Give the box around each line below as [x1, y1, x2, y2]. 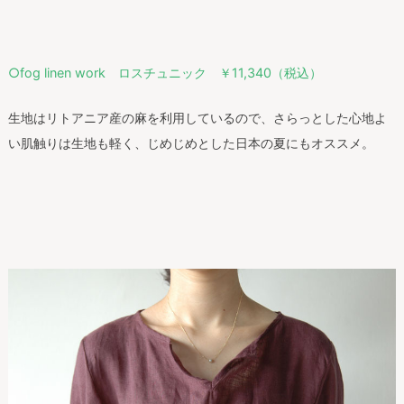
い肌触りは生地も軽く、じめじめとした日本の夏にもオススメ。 [7, 135, 374, 151]
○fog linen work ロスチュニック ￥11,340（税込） [7, 65, 322, 81]
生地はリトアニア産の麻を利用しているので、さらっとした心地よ [7, 110, 387, 126]
